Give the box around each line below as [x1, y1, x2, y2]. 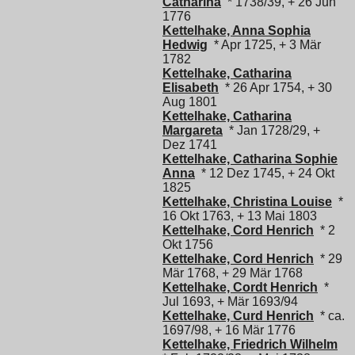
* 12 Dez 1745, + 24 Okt [195, 166, 334, 180]
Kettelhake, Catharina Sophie [162, 151, 338, 166]
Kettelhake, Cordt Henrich [162, 280, 318, 294]
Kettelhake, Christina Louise [162, 194, 332, 208]
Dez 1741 [162, 137, 217, 151]
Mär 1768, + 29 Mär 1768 [162, 265, 303, 280]
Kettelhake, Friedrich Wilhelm [162, 337, 338, 351]
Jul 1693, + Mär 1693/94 [162, 294, 298, 308]
